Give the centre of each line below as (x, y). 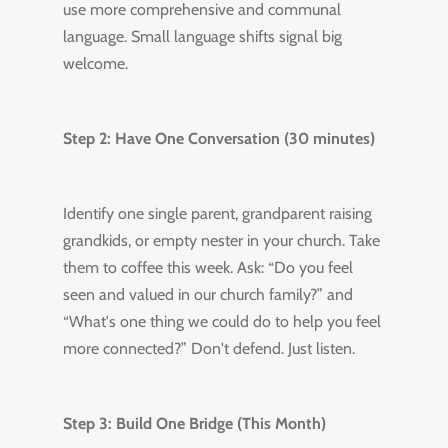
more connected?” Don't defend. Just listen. (208, 348)
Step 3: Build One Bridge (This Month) (194, 423)
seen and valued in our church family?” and (207, 294)
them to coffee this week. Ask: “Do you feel (207, 267)
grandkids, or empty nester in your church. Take (221, 240)
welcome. (95, 63)
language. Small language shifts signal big (202, 36)
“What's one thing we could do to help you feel (221, 321)
